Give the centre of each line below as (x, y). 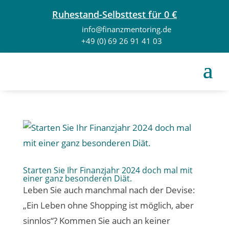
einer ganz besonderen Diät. (77, 178)
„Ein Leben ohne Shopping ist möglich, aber (108, 205)
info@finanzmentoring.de (127, 29)
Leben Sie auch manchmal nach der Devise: (109, 190)
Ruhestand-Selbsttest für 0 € (114, 14)
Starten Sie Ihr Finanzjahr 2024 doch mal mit (108, 170)
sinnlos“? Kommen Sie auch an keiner (96, 221)
